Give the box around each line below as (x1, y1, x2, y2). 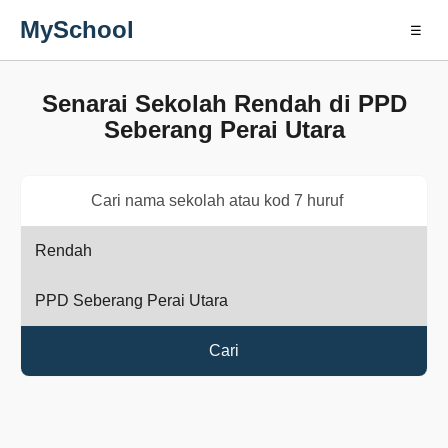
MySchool (20, 16, 134, 43)
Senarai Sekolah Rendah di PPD (41, 90, 407, 117)
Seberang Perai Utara (103, 116, 345, 143)
